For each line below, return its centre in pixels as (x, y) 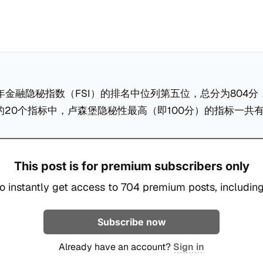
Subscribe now (131, 222)
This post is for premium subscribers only (131, 166)
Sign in (189, 247)
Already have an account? (116, 247)
